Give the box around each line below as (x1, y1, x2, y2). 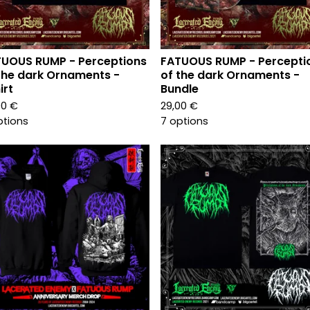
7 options (161, 114, 208, 128)
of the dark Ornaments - (161, 67, 300, 83)
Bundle (161, 81, 199, 97)
